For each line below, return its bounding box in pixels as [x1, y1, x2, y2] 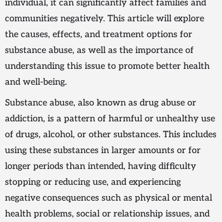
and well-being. [5, 77, 67, 88]
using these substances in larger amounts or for [5, 145, 201, 156]
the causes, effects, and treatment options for [5, 29, 192, 40]
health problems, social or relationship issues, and [5, 209, 210, 220]
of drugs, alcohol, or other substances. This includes [5, 129, 217, 140]
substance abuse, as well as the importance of [5, 45, 194, 56]
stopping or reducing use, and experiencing [5, 177, 181, 188]
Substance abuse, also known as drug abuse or [5, 98, 196, 109]
